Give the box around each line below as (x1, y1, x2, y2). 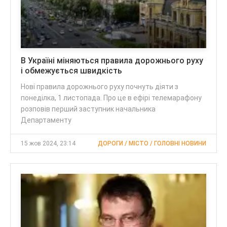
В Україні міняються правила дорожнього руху (21, 56, 203, 66)
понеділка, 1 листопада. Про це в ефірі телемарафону (21, 94, 202, 102)
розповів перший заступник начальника (21, 105, 156, 113)
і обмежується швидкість (21, 66, 122, 76)
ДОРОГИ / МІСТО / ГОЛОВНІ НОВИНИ (98, 140, 206, 147)
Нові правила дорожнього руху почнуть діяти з (21, 83, 178, 91)
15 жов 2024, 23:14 (21, 140, 75, 147)
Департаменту (21, 116, 71, 125)
